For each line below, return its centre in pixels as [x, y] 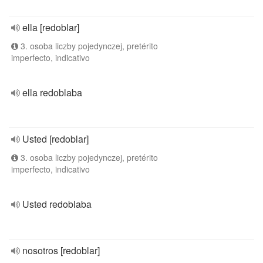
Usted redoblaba [57, 204]
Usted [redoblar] [55, 139]
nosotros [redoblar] [61, 250]
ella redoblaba [52, 92]
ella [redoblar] [51, 27]
